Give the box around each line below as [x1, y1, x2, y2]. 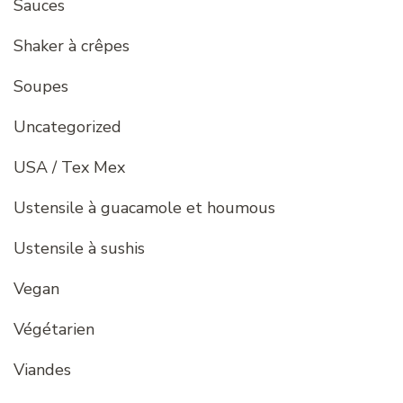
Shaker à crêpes [13, 35, 130, 58]
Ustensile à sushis [13, 237, 145, 260]
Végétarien [13, 318, 94, 341]
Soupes [13, 76, 68, 98]
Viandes [13, 359, 71, 381]
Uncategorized [13, 116, 121, 139]
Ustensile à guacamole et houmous [13, 197, 275, 219]
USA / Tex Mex [13, 157, 125, 179]
